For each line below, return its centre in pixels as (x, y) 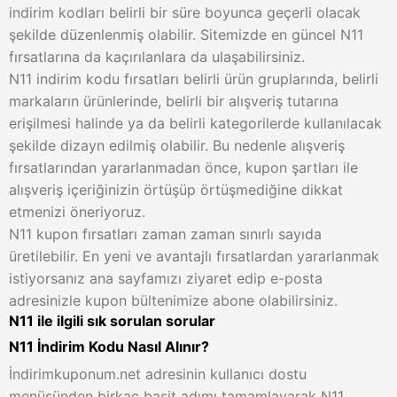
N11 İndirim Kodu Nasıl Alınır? (109, 346)
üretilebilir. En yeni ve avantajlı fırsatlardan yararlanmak (194, 256)
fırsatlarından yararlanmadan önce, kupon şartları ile (183, 167)
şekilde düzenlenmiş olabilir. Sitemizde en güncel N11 (186, 35)
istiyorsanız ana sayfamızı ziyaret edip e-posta (166, 278)
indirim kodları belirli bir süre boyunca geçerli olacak (185, 12)
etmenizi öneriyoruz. (77, 212)
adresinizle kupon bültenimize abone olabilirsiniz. (173, 300)
